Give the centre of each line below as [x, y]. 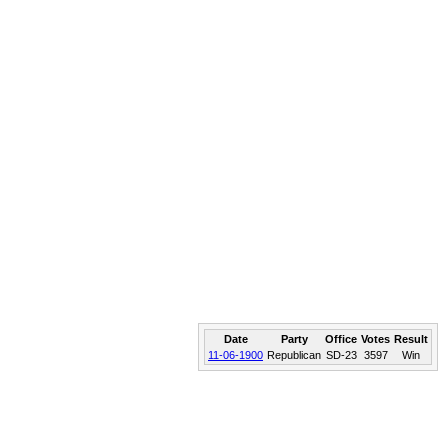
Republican [294, 355]
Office [341, 339]
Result [411, 339]
